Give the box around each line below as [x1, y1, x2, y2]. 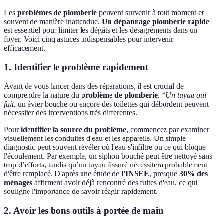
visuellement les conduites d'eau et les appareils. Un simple [4, 134, 186, 142]
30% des [179, 169, 208, 178]
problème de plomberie [81, 90, 158, 99]
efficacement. [4, 44, 45, 53]
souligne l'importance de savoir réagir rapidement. [4, 187, 158, 195]
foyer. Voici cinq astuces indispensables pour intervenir [4, 35, 173, 44]
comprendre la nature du [4, 90, 81, 99]
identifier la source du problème [21, 125, 126, 134]
